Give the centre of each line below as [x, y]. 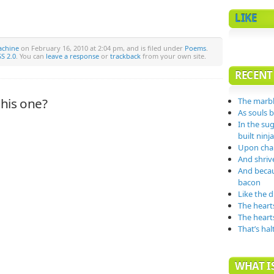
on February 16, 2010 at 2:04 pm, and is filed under [102, 48]
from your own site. [173, 56]
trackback [125, 56]
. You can [31, 56]
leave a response [72, 56]
